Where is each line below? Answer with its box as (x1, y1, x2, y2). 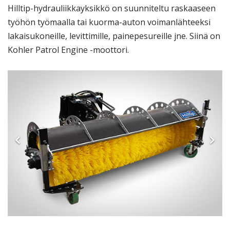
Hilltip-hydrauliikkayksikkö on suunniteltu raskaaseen (8, 3, 216, 14)
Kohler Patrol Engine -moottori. (8, 44, 129, 55)
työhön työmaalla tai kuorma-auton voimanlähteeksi (8, 16, 210, 28)
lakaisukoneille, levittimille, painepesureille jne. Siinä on (8, 30, 220, 42)
